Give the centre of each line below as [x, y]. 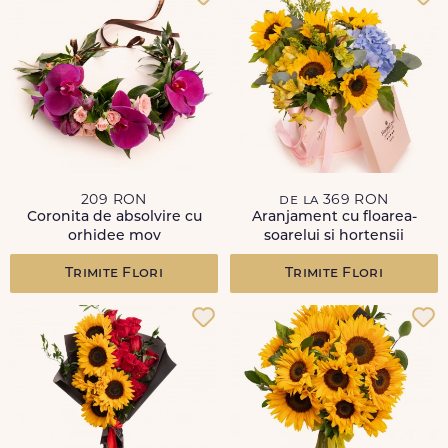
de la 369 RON [334, 200]
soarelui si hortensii [334, 236]
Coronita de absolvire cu [114, 217]
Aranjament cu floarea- [334, 217]
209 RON [114, 200]
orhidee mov [114, 236]
